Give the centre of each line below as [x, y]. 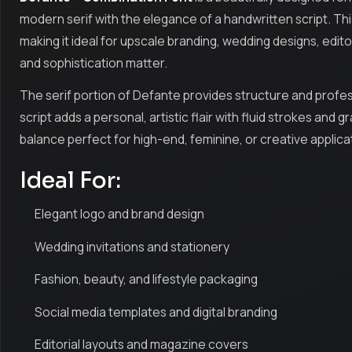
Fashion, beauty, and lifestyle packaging [147, 279]
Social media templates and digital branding [156, 312]
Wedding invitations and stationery [132, 246]
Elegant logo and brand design [120, 214]
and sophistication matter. [93, 62]
